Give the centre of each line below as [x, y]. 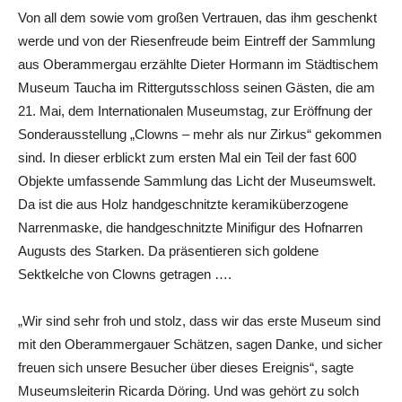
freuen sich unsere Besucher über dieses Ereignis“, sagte [186, 367]
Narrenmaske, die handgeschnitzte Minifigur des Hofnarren [190, 227]
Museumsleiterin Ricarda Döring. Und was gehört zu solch [188, 390]
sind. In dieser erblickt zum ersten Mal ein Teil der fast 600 [187, 157]
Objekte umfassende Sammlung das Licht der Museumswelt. [197, 180]
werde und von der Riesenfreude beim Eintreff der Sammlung [197, 40]
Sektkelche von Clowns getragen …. [125, 274]
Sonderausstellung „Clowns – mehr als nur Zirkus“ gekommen [200, 134]
